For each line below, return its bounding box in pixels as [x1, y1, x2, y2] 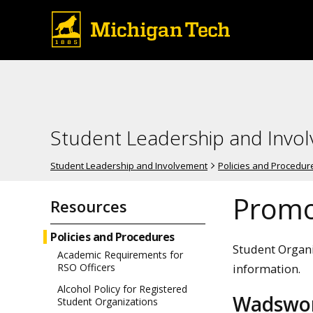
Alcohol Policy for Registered [57, 282, 187, 296]
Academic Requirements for [57, 248, 183, 262]
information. [233, 260, 303, 277]
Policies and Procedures [50, 229, 175, 245]
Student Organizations [57, 295, 158, 309]
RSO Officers [57, 261, 115, 275]
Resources [50, 195, 127, 217]
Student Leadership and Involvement [50, 159, 208, 172]
